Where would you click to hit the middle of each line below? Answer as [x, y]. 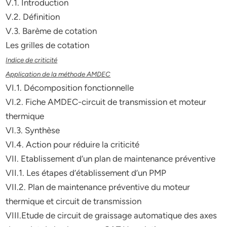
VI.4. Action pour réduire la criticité [73, 144]
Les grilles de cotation [48, 45]
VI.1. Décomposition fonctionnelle [70, 88]
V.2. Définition [33, 17]
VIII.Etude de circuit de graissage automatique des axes [111, 215]
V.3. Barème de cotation [51, 31]
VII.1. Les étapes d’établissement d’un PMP [86, 173]
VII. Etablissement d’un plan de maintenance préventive [111, 159]
